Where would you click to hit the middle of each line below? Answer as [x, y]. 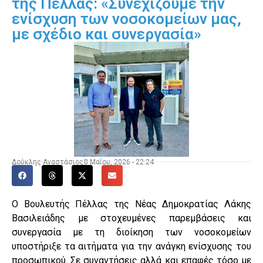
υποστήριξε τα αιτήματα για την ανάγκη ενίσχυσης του [131, 246]
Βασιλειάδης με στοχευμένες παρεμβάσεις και [131, 218]
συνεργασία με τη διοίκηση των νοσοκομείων [131, 232]
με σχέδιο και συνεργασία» [107, 34]
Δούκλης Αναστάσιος [48, 162]
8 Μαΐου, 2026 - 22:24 [119, 162]
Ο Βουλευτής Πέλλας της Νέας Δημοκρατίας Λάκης [131, 204]
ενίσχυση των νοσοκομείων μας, [127, 18]
